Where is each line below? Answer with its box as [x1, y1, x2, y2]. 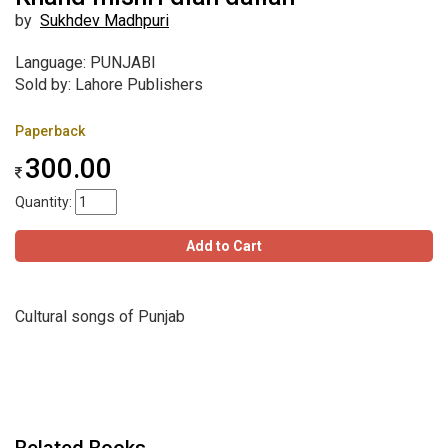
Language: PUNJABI [15, 53, 156, 73]
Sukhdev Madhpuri [40, 11, 169, 31]
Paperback [15, 123, 85, 140]
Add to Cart [186, 238, 262, 255]
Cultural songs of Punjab [15, 307, 185, 327]
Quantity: [15, 194, 75, 211]
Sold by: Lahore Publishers [15, 75, 203, 95]
